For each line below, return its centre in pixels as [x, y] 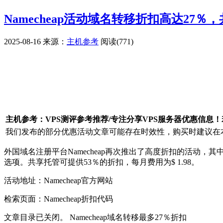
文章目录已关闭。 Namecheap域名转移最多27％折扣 [95, 217]
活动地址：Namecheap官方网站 [58, 180]
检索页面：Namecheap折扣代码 [58, 199]
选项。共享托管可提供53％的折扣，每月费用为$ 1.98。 [102, 162]
